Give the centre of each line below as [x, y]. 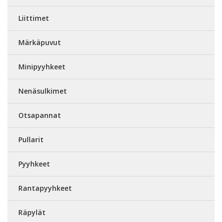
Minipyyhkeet [42, 66]
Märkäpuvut [40, 42]
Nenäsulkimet [43, 91]
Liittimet [34, 18]
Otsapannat [40, 115]
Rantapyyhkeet [45, 188]
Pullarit [31, 139]
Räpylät [32, 212]
